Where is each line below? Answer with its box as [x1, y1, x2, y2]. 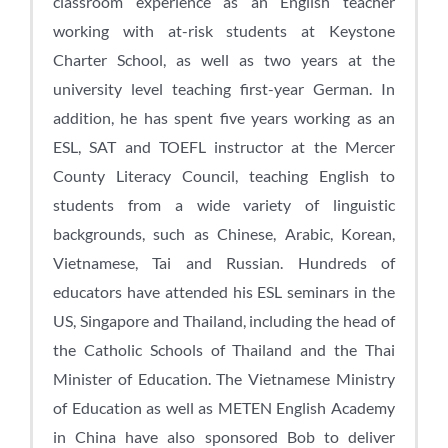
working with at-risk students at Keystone [53, 21, 395, 41]
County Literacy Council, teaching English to [53, 166, 395, 186]
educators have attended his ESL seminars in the [53, 282, 395, 302]
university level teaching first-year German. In [53, 79, 395, 99]
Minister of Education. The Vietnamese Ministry [53, 369, 395, 389]
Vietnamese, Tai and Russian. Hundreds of [53, 253, 395, 273]
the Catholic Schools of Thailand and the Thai [53, 340, 395, 360]
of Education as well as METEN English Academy [53, 398, 395, 418]
